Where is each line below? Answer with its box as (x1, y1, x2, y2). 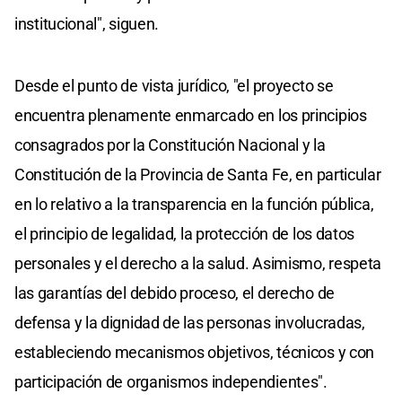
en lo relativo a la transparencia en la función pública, (14, 194, 374, 214)
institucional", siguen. (14, 13, 160, 33)
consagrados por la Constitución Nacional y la (14, 135, 326, 154)
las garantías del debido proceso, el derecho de (14, 283, 335, 302)
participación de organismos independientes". (14, 371, 328, 391)
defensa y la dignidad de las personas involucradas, (14, 312, 365, 332)
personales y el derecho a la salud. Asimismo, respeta (14, 253, 382, 273)
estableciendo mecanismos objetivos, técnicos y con (14, 342, 375, 362)
